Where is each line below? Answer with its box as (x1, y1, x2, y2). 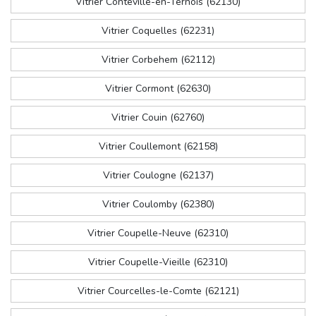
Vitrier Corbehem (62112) (101, 53, 215, 67)
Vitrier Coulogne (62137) (102, 169, 214, 183)
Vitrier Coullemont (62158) (98, 140, 218, 154)
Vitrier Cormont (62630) (105, 82, 211, 96)
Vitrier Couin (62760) (111, 111, 205, 125)
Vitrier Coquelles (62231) (102, 24, 214, 38)
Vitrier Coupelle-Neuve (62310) (87, 226, 229, 241)
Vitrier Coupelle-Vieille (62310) (88, 255, 228, 269)
